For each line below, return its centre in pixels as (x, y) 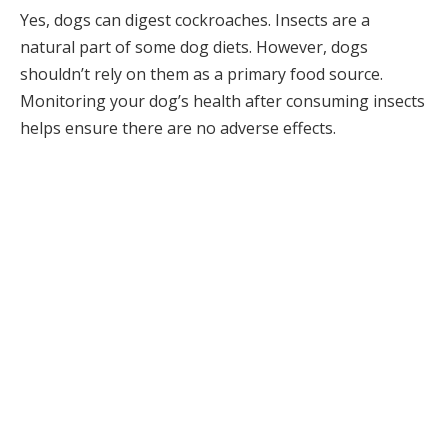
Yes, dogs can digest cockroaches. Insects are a (195, 19)
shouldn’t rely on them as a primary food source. (201, 73)
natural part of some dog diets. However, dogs (194, 46)
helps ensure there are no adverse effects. (178, 127)
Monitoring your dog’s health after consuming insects (222, 100)
